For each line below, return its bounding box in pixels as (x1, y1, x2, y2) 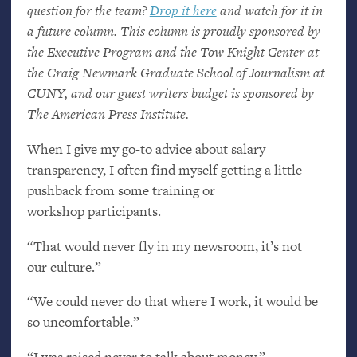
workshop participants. (26, 201, 161, 221)
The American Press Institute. (26, 104, 189, 124)
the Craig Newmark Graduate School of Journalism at (26, 62, 324, 82)
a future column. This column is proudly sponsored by (26, 21, 320, 41)
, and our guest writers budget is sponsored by (64, 83, 314, 103)
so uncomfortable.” (26, 312, 139, 332)
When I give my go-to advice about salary (26, 139, 265, 159)
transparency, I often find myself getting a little (26, 159, 302, 179)
